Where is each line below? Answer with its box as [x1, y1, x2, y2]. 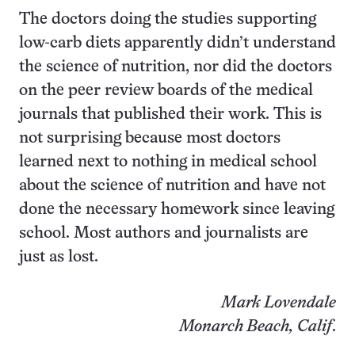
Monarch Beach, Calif [179, 319, 332, 334]
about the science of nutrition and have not [19, 178, 326, 193]
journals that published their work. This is [19, 107, 322, 122]
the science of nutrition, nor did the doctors [19, 59, 332, 74]
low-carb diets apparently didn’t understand [19, 36, 336, 51]
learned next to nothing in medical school [19, 155, 317, 170]
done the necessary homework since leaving [19, 202, 334, 217]
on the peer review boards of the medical [19, 83, 313, 98]
